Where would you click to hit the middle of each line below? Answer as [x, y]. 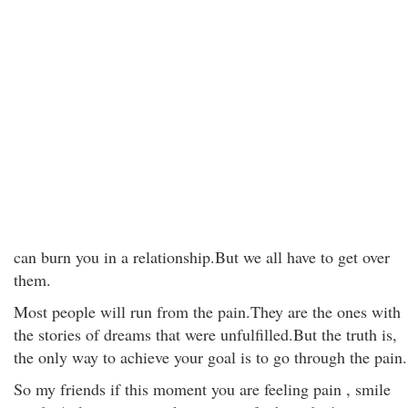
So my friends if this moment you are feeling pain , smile [202, 389]
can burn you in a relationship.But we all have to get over [202, 257]
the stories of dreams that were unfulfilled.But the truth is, [205, 334]
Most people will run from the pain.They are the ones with [207, 311]
